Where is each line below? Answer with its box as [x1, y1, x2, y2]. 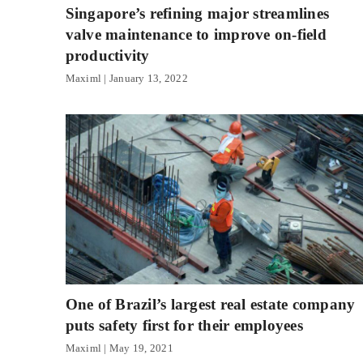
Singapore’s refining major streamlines [65, 5, 330, 23]
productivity [65, 47, 150, 65]
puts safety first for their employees [65, 317, 303, 335]
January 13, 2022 [106, 72, 188, 85]
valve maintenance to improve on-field [65, 26, 327, 44]
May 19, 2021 [106, 342, 173, 355]
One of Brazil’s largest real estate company [65, 296, 356, 314]
